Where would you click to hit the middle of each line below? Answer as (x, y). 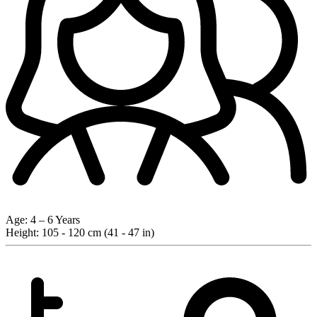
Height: (22, 232)
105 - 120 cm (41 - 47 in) (97, 232)
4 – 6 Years (54, 219)
